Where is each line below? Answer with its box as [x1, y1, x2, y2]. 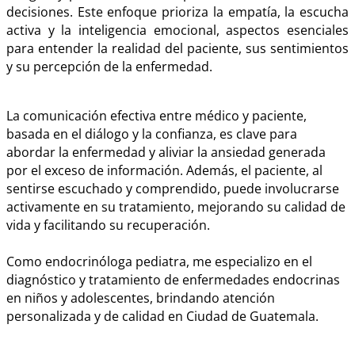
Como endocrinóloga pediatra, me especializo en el [6, 253, 312, 271]
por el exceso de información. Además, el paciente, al [6, 162, 323, 180]
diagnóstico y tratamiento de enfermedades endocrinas [6, 271, 340, 289]
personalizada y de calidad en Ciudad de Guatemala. [6, 307, 319, 326]
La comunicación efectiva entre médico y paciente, [6, 107, 307, 125]
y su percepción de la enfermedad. [6, 57, 212, 75]
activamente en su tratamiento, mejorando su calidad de [6, 198, 345, 216]
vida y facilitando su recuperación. [6, 216, 210, 235]
